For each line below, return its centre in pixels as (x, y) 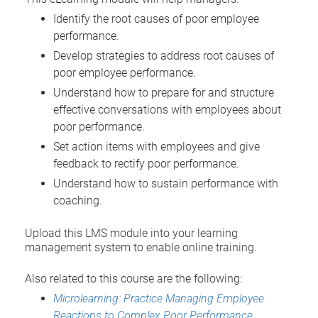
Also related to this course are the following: (133, 278)
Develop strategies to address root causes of (164, 55)
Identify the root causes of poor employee (156, 18)
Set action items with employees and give (157, 146)
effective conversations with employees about (167, 109)
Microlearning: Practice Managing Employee (159, 298)
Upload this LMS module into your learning (131, 233)
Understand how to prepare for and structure (164, 92)
